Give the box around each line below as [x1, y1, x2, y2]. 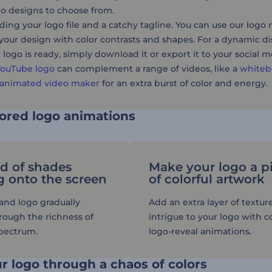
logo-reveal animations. [149, 226, 252, 237]
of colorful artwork [149, 172, 265, 186]
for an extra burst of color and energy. [100, 78, 270, 89]
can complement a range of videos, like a [55, 63, 240, 74]
